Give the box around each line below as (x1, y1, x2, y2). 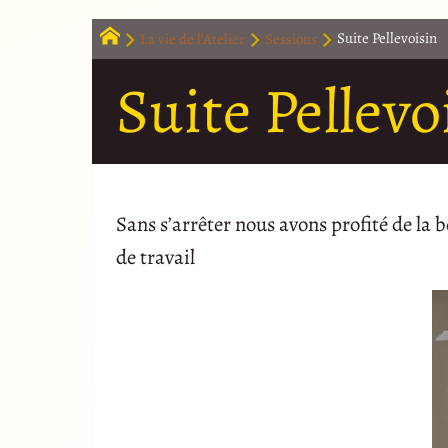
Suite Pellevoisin (337, 28, 437, 49)
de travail (116, 243, 195, 272)
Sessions (265, 28, 317, 49)
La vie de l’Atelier (140, 28, 245, 49)
